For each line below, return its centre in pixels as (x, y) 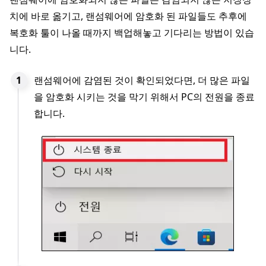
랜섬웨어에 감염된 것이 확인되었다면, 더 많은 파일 (142, 80)
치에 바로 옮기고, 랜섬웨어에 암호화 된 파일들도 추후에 (128, 16)
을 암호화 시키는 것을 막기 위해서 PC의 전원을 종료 (144, 96)
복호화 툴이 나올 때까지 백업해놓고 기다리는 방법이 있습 (132, 32)
